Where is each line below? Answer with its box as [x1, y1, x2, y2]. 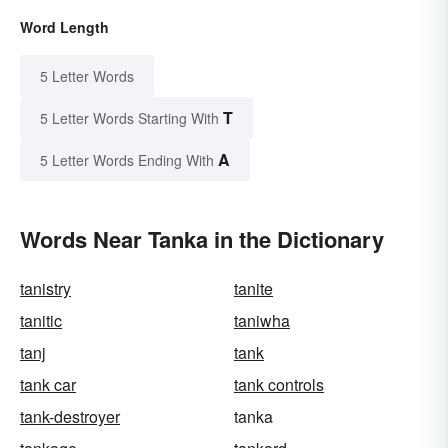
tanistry [20, 276, 71, 300]
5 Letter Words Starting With [40, 107, 219, 128]
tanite [234, 276, 273, 300]
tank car [20, 372, 76, 396]
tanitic [20, 308, 62, 332]
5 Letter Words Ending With [40, 149, 214, 170]
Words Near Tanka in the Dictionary [20, 222, 384, 255]
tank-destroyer [20, 404, 120, 428]
